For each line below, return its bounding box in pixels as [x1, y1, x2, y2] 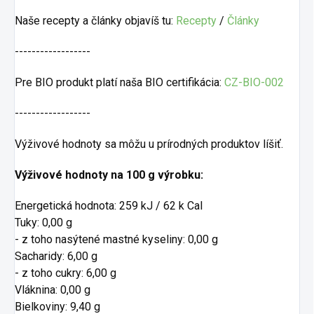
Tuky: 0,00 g [15, 216, 72, 229]
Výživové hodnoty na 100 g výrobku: [15, 168, 203, 182]
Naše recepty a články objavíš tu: [15, 14, 176, 27]
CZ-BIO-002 [224, 76, 284, 89]
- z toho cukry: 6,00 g [15, 266, 116, 280]
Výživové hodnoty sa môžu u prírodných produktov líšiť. [15, 137, 283, 151]
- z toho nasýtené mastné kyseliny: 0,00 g [15, 233, 218, 246]
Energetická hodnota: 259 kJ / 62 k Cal [15, 199, 203, 212]
